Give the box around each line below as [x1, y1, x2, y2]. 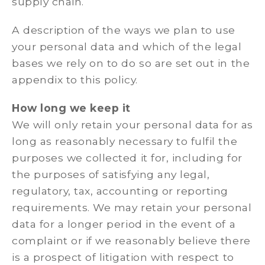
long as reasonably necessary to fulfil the [12, 135, 238, 147]
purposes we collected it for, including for [12, 151, 243, 164]
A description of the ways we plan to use [12, 24, 235, 36]
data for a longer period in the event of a [12, 218, 236, 230]
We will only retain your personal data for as [12, 118, 253, 131]
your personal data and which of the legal [12, 40, 242, 53]
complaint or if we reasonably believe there [12, 234, 251, 247]
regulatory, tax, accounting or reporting [12, 185, 228, 197]
